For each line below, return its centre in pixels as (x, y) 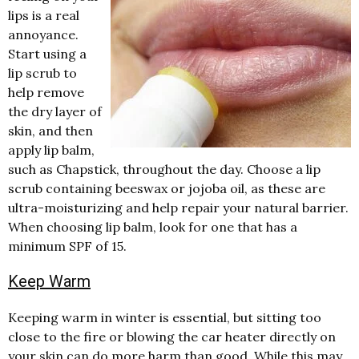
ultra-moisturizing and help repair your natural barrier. (178, 207)
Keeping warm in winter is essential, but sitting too (165, 317)
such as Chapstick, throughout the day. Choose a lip (164, 169)
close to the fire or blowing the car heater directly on (172, 336)
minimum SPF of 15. (67, 246)
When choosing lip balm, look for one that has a (153, 226)
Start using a (47, 53)
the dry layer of (55, 111)
